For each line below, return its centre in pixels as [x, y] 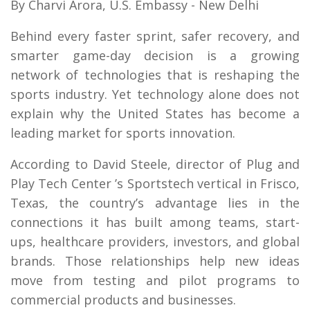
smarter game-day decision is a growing [155, 55]
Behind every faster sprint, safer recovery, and [155, 36]
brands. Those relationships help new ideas [155, 261]
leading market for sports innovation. [123, 133]
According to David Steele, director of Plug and [155, 164]
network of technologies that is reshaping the [155, 74]
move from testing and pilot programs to [155, 280]
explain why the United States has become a [155, 113]
